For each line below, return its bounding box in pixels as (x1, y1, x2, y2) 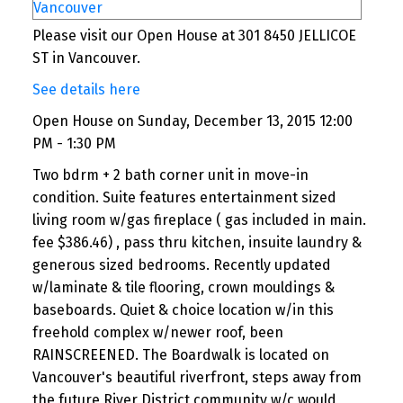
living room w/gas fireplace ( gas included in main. (31, 211, 366, 229)
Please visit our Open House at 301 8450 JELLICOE (31, 27, 356, 45)
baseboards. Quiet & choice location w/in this (31, 301, 334, 319)
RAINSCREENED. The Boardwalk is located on (31, 346, 329, 364)
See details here (31, 81, 140, 99)
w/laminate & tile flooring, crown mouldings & (31, 279, 335, 297)
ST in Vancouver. (31, 49, 140, 67)
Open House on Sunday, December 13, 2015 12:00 (31, 112, 353, 130)
